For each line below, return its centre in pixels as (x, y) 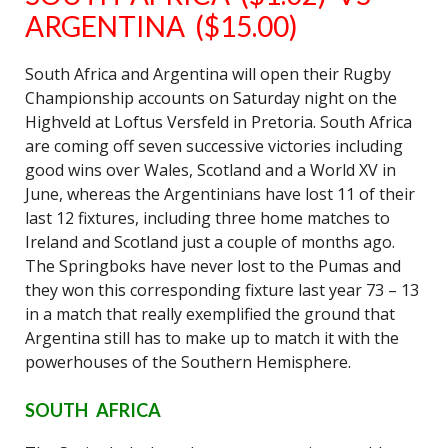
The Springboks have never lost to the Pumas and (213, 266)
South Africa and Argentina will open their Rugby (208, 74)
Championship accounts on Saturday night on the (211, 98)
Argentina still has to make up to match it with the (212, 338)
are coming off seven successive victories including (214, 146)
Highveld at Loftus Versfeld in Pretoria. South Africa (218, 122)
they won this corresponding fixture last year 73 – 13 (222, 290)
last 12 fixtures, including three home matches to (207, 218)
